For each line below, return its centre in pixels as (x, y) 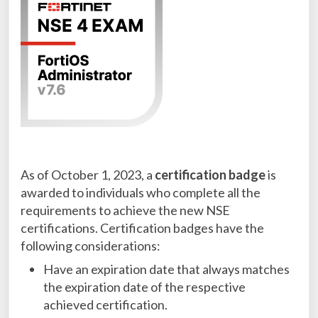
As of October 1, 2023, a (88, 175)
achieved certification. (105, 305)
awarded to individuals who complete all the (141, 192)
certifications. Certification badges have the (142, 228)
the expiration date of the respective (144, 287)
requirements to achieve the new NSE (125, 210)
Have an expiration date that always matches (166, 269)
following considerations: (91, 246)
